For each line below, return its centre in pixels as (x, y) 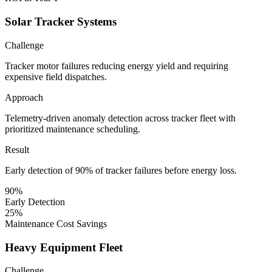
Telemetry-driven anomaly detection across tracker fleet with (120, 118)
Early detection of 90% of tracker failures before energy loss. (121, 170)
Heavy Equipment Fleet (64, 247)
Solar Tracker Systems (61, 22)
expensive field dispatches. (56, 76)
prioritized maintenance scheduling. (73, 129)
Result (17, 149)
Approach (24, 97)
